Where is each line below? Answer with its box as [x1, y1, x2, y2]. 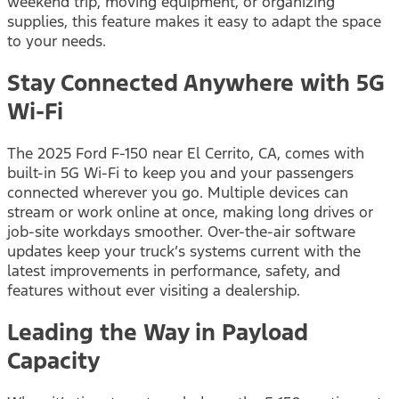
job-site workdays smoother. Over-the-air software [7, 221, 355, 241]
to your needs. [7, 31, 106, 52]
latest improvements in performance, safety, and [7, 260, 340, 281]
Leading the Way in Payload [7, 317, 308, 346]
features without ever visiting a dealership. [7, 280, 300, 300]
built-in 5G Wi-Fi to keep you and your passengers [7, 162, 354, 183]
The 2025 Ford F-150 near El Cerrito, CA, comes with [7, 142, 364, 163]
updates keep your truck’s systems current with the [7, 240, 361, 261]
